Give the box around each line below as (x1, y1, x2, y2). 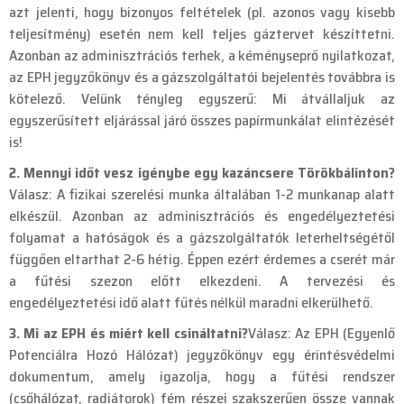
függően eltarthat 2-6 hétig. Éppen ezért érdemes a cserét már (9, 248, 395, 271)
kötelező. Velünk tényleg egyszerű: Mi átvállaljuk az (9, 87, 395, 111)
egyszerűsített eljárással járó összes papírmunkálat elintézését (9, 109, 395, 133)
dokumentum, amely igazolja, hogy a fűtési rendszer (9, 365, 395, 389)
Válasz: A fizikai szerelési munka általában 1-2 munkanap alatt (9, 183, 395, 207)
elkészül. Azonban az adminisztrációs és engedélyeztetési (9, 205, 395, 228)
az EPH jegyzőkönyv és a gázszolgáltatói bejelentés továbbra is (9, 66, 395, 89)
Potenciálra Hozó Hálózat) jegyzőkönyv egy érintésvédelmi (9, 344, 395, 367)
